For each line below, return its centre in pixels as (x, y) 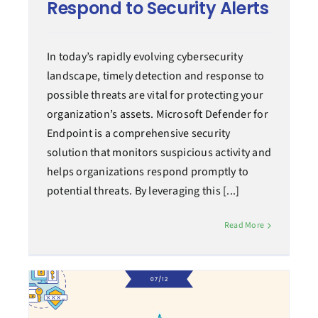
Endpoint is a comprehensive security (138, 134)
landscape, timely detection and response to (155, 76)
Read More (244, 226)
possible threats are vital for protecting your (155, 95)
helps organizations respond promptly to (148, 172)
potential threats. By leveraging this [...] (143, 191)
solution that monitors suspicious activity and (159, 153)
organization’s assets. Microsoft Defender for (157, 115)
